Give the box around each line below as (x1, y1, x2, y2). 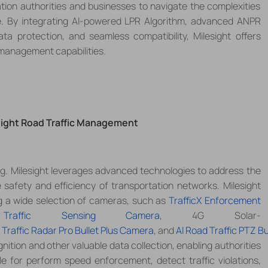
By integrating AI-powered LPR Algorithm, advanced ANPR (7, 14, 261, 28)
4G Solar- (162, 208, 261, 222)
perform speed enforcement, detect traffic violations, (26, 253, 261, 267)
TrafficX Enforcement (168, 193, 261, 207)
